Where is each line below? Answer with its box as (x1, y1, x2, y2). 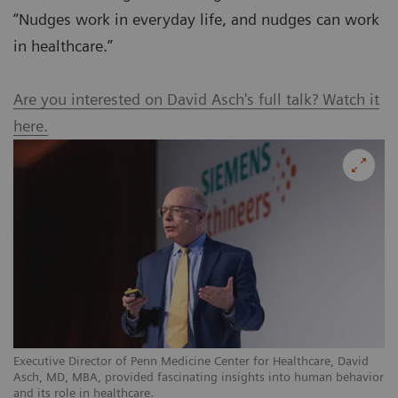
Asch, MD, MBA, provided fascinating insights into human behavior (13, 370, 384, 385)
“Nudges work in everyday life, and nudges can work (13, 10, 379, 29)
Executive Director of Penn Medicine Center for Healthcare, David (13, 354, 369, 369)
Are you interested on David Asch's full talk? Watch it (13, 90, 379, 109)
